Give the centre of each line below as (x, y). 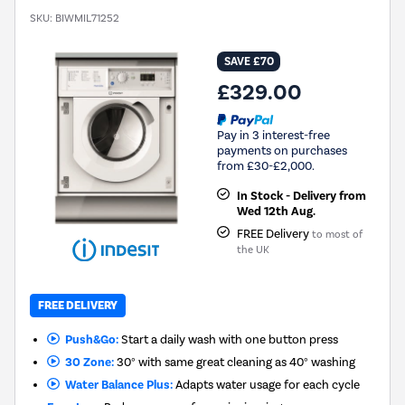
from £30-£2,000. (266, 165)
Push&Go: (89, 339)
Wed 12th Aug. (276, 211)
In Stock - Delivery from (301, 195)
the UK (253, 249)
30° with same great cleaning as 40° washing (234, 361)
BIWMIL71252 (87, 18)
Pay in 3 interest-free (273, 134)
